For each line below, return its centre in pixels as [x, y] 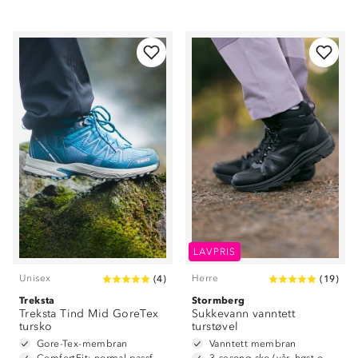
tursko [36, 326]
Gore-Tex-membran [82, 344]
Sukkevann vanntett [244, 314]
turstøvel [215, 326]
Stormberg [219, 300]
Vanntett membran [253, 344]
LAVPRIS [215, 252]
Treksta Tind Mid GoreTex [89, 314]
